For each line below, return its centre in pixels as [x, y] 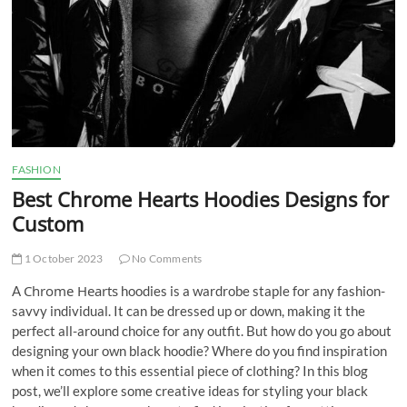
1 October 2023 [63, 259]
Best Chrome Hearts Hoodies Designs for [201, 199]
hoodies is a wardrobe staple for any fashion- [252, 291]
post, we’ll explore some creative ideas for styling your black [190, 391]
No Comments [166, 259]
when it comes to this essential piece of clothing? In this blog [190, 371]
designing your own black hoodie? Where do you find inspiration [200, 351]
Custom [48, 224]
